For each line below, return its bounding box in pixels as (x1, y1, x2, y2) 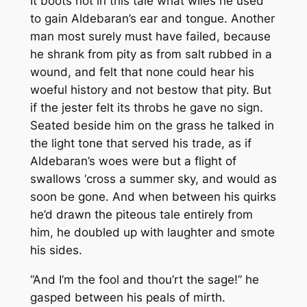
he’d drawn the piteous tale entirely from (29, 207, 253, 221)
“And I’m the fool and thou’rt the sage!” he (29, 272, 259, 286)
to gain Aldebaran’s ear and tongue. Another (29, 11, 275, 25)
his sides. (29, 243, 82, 257)
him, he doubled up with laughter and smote (29, 225, 275, 239)
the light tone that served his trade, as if (29, 136, 251, 150)
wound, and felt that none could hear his (29, 64, 254, 79)
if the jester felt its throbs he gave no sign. (29, 100, 263, 114)
